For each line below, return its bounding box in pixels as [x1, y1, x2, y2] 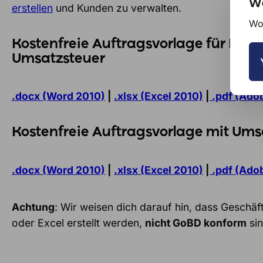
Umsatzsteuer [12, 52, 105, 66]
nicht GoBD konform [145, 216, 247, 229]
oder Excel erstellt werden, [12, 216, 145, 229]
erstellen [12, 1, 53, 14]
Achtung [12, 200, 55, 213]
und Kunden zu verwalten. [53, 1, 181, 14]
